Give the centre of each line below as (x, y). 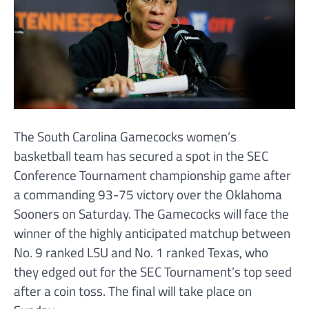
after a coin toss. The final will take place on (133, 291)
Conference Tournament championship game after (152, 175)
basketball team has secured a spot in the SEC (141, 156)
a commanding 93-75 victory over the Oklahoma (148, 195)
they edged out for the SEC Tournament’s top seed (153, 272)
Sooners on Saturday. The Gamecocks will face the (151, 214)
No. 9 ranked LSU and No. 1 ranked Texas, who (141, 252)
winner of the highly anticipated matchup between (152, 233)
